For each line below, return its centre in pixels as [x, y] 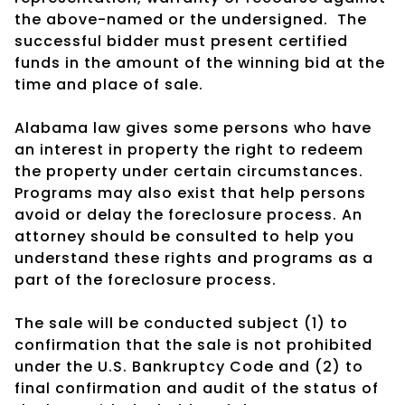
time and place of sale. [109, 84]
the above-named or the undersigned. [171, 19]
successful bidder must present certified [181, 41]
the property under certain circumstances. [189, 171]
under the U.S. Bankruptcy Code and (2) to [189, 366]
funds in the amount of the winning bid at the [200, 62]
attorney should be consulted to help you [184, 236]
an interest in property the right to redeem [189, 149]
